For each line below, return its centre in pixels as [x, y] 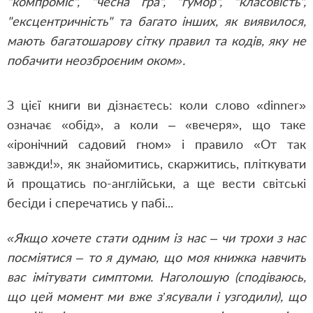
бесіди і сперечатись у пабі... [90, 203]
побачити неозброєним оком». [96, 60]
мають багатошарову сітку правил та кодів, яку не [156, 41]
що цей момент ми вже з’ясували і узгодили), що [156, 296]
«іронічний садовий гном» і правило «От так [156, 144]
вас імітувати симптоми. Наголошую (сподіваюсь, [156, 277]
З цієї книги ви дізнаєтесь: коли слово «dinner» [156, 105]
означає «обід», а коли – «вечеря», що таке [156, 124]
